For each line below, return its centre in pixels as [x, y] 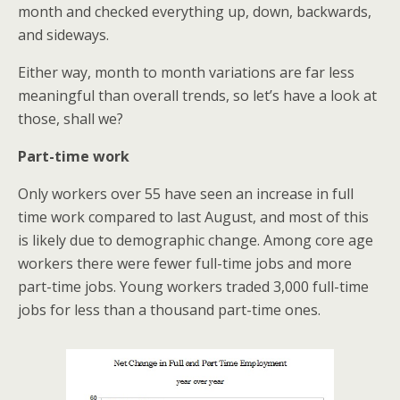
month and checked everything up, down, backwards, [195, 12]
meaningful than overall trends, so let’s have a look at [197, 96]
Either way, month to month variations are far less [186, 72]
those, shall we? [71, 119]
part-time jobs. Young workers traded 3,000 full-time [193, 287]
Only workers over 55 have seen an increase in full [186, 194]
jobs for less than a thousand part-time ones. [169, 310]
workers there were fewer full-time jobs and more [185, 263]
